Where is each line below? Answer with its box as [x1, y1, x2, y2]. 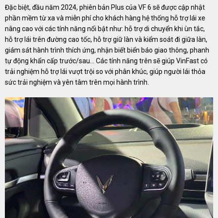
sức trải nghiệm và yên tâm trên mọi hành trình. [5, 78, 149, 86]
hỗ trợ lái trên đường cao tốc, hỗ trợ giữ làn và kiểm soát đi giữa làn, [5, 35, 207, 43]
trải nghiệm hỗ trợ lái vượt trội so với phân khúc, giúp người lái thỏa [5, 67, 205, 75]
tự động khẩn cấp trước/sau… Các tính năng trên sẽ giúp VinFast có [5, 56, 208, 65]
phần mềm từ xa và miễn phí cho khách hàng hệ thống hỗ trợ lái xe [5, 14, 205, 22]
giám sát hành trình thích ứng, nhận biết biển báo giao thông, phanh [5, 46, 209, 54]
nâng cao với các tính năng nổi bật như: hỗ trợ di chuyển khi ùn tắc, [5, 24, 205, 33]
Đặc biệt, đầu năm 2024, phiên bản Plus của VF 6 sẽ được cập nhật [5, 3, 205, 11]
